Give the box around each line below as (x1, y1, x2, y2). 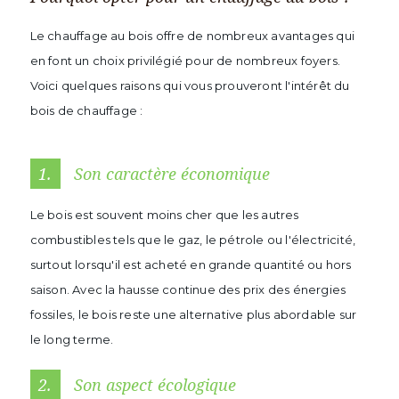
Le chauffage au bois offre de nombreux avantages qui (29, 28, 354, 43)
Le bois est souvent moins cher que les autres (29, 208, 299, 222)
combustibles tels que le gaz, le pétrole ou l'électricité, (29, 232, 356, 247)
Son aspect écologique (69, 374, 236, 395)
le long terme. (29, 332, 114, 346)
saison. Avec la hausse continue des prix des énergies (29, 282, 346, 297)
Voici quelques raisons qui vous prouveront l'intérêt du (29, 78, 350, 93)
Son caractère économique (69, 163, 270, 184)
